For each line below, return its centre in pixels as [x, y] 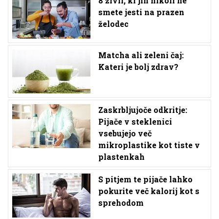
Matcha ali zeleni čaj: [141, 55]
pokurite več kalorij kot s [149, 191]
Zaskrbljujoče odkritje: [143, 110]
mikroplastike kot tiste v [149, 145]
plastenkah [121, 157]
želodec [113, 24]
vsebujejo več [125, 133]
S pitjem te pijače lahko [145, 179]
